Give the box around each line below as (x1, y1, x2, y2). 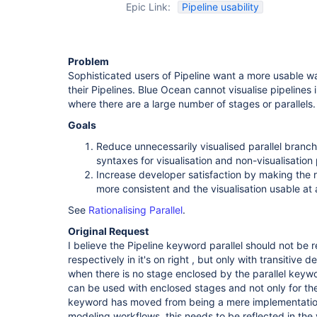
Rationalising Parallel (88, 204, 183, 216)
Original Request (68, 225, 149, 237)
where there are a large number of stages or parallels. (68, 98, 316, 110)
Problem (68, 55, 109, 67)
